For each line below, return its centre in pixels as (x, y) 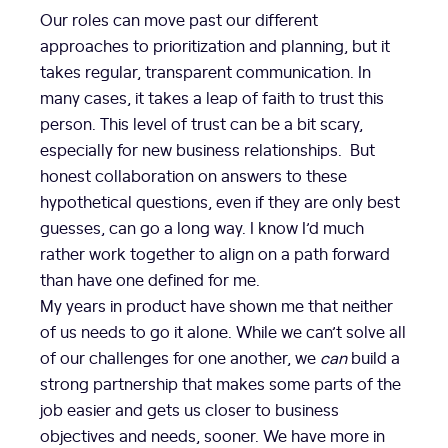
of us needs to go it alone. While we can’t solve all (223, 330)
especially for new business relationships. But (207, 148)
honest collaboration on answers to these (193, 174)
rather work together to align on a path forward (215, 252)
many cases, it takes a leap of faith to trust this (212, 96)
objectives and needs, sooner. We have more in (212, 434)
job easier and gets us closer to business (189, 408)
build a (373, 356)
